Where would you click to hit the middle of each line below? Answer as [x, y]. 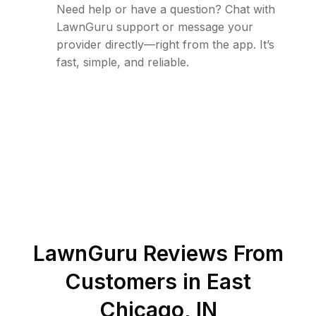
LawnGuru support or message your [155, 27]
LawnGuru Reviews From [158, 254]
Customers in [136, 282]
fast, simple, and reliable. [123, 62]
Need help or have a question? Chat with [166, 10]
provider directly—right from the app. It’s [165, 45]
